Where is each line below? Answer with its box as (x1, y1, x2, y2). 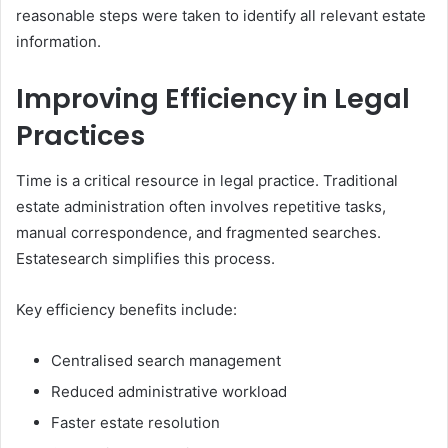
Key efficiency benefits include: (16, 299, 237, 319)
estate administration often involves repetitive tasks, (16, 196, 386, 216)
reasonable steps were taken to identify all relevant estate (16, 6, 426, 25)
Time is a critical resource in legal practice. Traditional (16, 170, 398, 190)
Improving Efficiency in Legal (16, 80, 410, 117)
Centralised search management (51, 350, 281, 370)
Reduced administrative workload (51, 381, 287, 401)
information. (16, 32, 101, 51)
